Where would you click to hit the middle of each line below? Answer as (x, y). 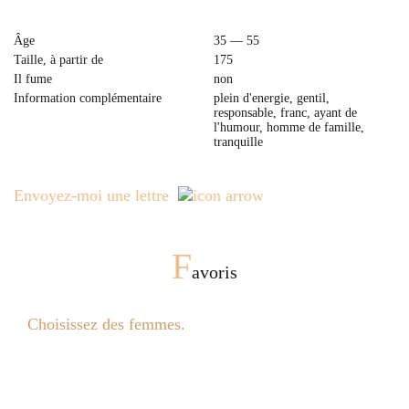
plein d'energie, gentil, (272, 98)
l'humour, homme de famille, (289, 127)
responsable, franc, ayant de (285, 113)
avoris (215, 272)
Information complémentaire (88, 98)
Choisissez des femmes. (106, 324)
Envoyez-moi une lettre (91, 195)
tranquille (238, 142)
